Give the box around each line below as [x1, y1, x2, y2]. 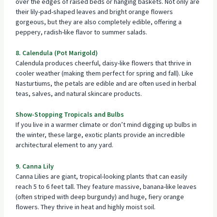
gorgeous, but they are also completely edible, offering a [15, 17, 182, 26]
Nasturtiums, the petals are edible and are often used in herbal [15, 78, 196, 88]
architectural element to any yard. [15, 140, 113, 150]
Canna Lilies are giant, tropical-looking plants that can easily [15, 171, 187, 181]
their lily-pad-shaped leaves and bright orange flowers [15, 7, 173, 16]
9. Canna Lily [15, 161, 54, 170]
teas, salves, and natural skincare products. [15, 89, 142, 98]
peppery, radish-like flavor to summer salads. [15, 27, 147, 36]
